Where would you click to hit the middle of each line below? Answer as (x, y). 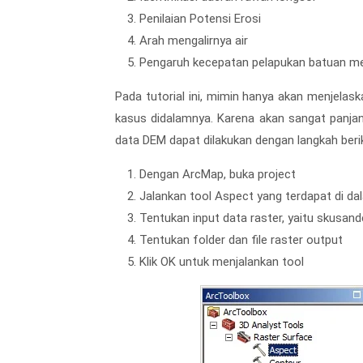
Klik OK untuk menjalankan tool (222, 261)
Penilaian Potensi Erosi (200, 18)
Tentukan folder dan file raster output (241, 239)
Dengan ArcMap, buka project (218, 174)
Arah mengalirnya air (194, 40)
